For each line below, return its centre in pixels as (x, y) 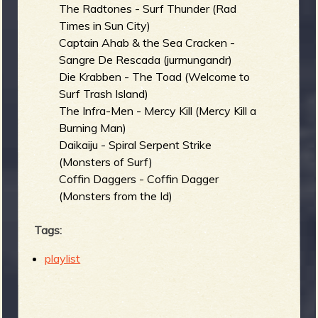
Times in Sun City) (105, 26)
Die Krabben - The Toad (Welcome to (155, 77)
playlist (63, 259)
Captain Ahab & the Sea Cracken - (147, 43)
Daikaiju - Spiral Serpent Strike (136, 145)
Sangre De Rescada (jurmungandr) (146, 60)
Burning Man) (93, 128)
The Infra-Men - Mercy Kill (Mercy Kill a (158, 111)
